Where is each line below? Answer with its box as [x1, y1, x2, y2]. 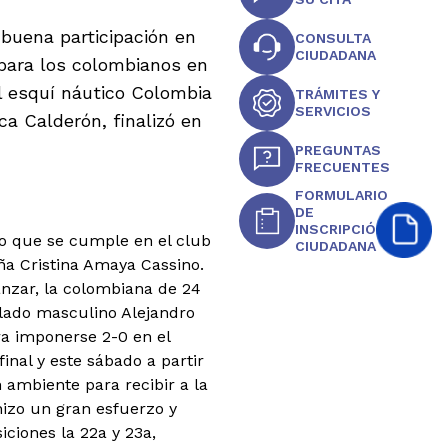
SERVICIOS [295, 103, 372, 119]
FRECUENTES [295, 159, 391, 175]
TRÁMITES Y [295, 86, 381, 102]
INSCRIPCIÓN [295, 221, 387, 237]
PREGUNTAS [295, 142, 382, 158]
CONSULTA [295, 30, 372, 46]
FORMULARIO [295, 187, 389, 203]
